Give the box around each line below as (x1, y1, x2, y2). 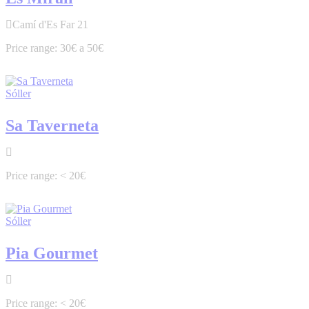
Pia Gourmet (6, 244, 98, 263)
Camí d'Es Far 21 (12, 19, 88, 31)
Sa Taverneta (6, 117, 99, 135)
